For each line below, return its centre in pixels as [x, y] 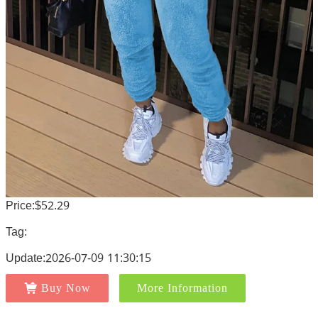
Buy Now [66, 287]
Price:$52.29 [37, 205]
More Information [182, 287]
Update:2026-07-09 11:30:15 [78, 258]
